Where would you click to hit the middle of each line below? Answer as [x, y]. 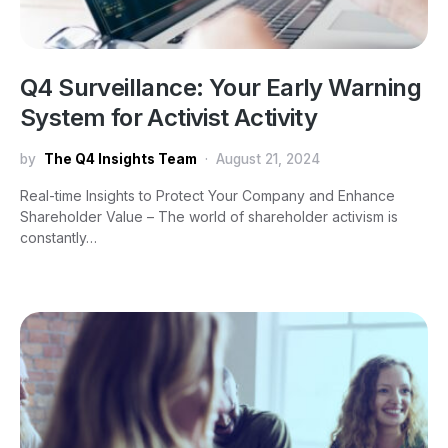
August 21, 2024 [268, 159]
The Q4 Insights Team [120, 159]
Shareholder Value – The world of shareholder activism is [209, 216]
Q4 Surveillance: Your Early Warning [220, 87]
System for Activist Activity [169, 117]
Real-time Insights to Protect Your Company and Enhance [207, 195]
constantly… [58, 237]
